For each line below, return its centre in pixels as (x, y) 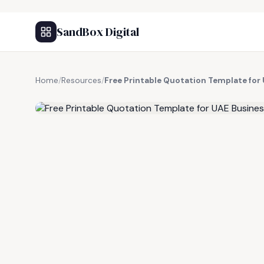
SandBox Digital (98, 32)
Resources (81, 80)
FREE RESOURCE (94, 94)
